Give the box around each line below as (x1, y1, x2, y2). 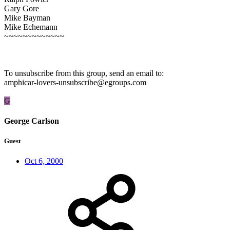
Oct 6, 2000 (25, 157, 63, 166)
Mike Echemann (4, 22, 57, 31)
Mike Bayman (4, 13, 50, 22)
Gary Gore (4, 4, 39, 13)
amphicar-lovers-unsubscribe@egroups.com (4, 78, 146, 87)
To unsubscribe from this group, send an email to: (4, 68, 164, 78)
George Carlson (4, 116, 59, 125)
